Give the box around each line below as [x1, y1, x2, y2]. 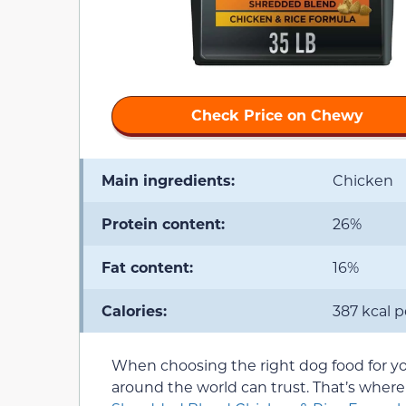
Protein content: [101, 213, 225, 233]
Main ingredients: [101, 169, 235, 189]
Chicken [333, 169, 393, 189]
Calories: [101, 300, 167, 320]
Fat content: [101, 256, 193, 276]
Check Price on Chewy [191, 104, 364, 124]
